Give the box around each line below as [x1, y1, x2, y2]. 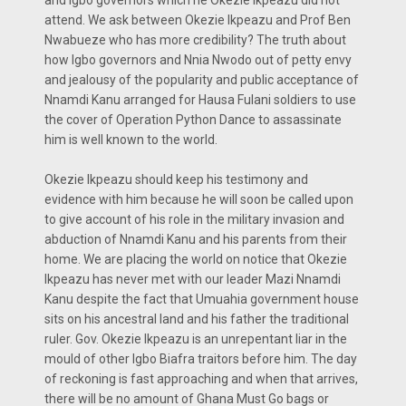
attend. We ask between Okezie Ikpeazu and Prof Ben [44, 12, 351, 27]
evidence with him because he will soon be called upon [44, 191, 353, 207]
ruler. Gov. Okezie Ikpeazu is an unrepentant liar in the [44, 331, 347, 346]
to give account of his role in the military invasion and [44, 211, 344, 227]
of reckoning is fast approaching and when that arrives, [44, 371, 358, 386]
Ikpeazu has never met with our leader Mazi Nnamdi [44, 271, 341, 286]
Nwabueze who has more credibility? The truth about [44, 32, 346, 47]
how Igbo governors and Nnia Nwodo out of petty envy [44, 52, 352, 67]
